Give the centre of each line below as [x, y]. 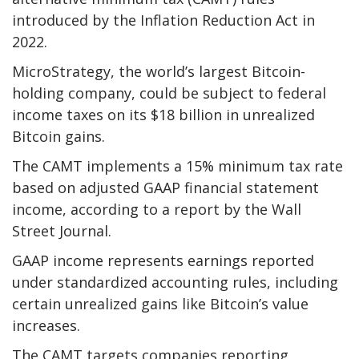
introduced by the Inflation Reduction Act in [163, 20]
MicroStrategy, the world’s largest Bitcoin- [159, 72]
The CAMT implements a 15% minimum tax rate [177, 166]
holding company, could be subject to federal [169, 93]
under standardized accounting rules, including [175, 282]
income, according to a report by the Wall [157, 210]
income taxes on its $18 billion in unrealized [163, 115]
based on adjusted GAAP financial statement [165, 188]
